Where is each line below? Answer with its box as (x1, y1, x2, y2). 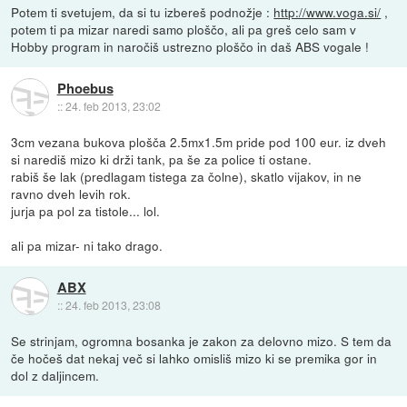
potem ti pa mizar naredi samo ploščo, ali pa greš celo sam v (11, 20, 357, 39)
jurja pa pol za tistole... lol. (11, 202, 161, 221)
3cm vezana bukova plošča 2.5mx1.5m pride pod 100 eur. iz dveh (11, 133, 387, 152)
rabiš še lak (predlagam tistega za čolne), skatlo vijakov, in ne (11, 167, 362, 186)
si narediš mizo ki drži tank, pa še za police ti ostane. (11, 150, 313, 169)
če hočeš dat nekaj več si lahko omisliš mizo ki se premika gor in (11, 349, 378, 368)
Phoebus (56, 77, 114, 98)
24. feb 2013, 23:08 (65, 296, 161, 313)
